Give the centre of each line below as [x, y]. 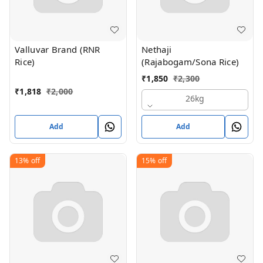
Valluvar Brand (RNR [58, 49]
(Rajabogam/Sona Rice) [190, 62]
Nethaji [157, 49]
